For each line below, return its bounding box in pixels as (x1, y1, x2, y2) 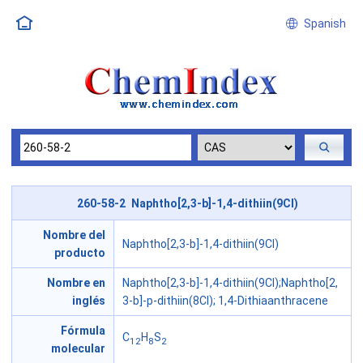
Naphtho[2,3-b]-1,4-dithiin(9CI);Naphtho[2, (122, 276, 338, 290)
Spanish (298, 17, 346, 30)
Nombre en (47, 276, 105, 290)
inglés (72, 294, 105, 308)
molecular (51, 342, 105, 356)
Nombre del (43, 228, 105, 242)
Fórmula (61, 324, 105, 338)
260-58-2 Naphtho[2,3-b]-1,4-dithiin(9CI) (77, 196, 298, 210)
